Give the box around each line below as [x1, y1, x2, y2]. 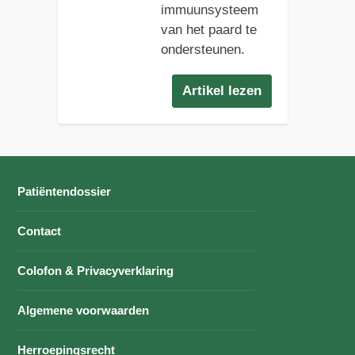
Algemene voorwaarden [17, 303, 150, 317]
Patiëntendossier [17, 184, 112, 198]
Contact [17, 223, 62, 238]
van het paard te [160, 21, 257, 37]
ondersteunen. [160, 41, 245, 57]
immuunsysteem [160, 2, 258, 17]
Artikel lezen [182, 82, 262, 98]
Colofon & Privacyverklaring [17, 263, 174, 277]
